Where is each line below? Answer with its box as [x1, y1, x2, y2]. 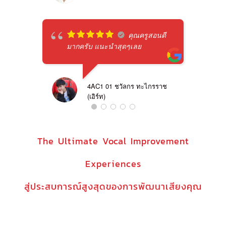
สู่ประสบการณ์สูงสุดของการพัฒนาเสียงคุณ [24, 180, 202, 194]
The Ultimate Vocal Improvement [37, 134, 189, 148]
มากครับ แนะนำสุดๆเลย [66, 41, 141, 51]
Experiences [85, 157, 141, 171]
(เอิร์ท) [87, 91, 105, 101]
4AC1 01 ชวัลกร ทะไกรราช [87, 81, 167, 91]
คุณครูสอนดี [128, 30, 166, 40]
